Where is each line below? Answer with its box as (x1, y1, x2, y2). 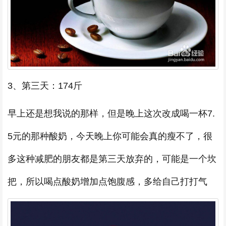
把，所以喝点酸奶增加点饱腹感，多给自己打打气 (8, 176, 207, 187)
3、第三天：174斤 (8, 80, 82, 91)
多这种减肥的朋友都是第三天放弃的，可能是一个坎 (8, 153, 216, 164)
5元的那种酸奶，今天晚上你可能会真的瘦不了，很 (8, 131, 212, 141)
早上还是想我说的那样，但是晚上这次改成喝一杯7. (8, 108, 215, 119)
